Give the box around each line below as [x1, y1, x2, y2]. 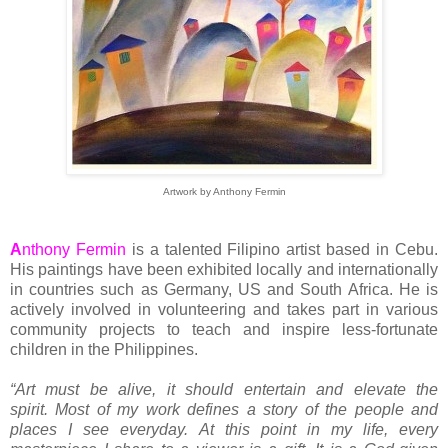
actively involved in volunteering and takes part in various [10, 301, 438, 319]
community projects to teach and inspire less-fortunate [10, 321, 438, 339]
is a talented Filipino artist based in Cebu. [125, 241, 439, 259]
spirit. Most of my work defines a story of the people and [10, 401, 438, 419]
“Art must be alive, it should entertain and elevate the [10, 381, 438, 399]
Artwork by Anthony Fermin [162, 186, 286, 198]
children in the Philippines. [10, 341, 202, 359]
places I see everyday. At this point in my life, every [10, 421, 438, 439]
